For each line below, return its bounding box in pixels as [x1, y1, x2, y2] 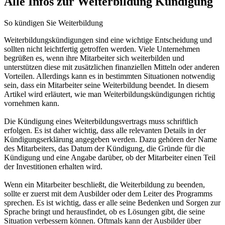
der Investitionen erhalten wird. [4, 162, 102, 171]
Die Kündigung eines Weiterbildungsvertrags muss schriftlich [4, 117, 198, 126]
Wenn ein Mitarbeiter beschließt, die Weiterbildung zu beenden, [4, 180, 205, 189]
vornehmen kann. [4, 98, 59, 107]
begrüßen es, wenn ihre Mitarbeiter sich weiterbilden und [4, 53, 184, 62]
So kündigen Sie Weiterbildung [4, 18, 103, 27]
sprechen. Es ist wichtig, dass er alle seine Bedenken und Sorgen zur [4, 198, 220, 207]
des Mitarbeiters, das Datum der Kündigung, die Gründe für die [4, 144, 205, 153]
